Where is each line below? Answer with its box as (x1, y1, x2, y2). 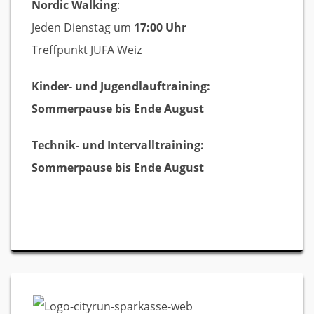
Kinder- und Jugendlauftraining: (32, 78, 210, 94)
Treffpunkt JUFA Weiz (32, 42, 142, 57)
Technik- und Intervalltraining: (32, 137, 204, 153)
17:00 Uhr (134, 20, 186, 35)
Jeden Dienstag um (32, 20, 134, 35)
